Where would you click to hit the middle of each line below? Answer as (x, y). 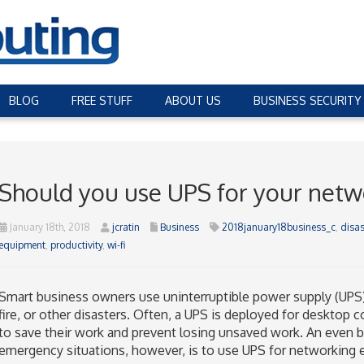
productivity (76, 245)
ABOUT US (193, 100)
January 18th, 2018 (48, 227)
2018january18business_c (278, 227)
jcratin (126, 227)
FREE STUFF (102, 100)
